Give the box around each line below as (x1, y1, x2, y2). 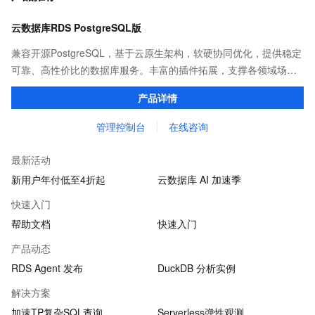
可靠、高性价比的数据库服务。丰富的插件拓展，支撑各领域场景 (11, 63, 297, 77)
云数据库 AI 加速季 (157, 172, 241, 186)
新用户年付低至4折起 (11, 172, 105, 186)
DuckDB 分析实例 (157, 261, 236, 275)
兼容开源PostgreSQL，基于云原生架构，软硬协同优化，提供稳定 (11, 46, 302, 60)
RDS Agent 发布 (11, 261, 83, 275)
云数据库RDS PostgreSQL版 (11, 20, 141, 34)
